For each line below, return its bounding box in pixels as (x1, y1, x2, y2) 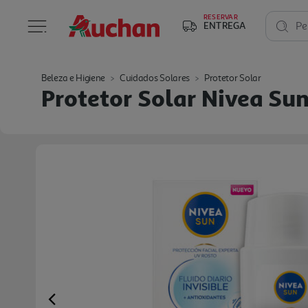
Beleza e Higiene (41, 72, 106, 84)
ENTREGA (203, 19, 246, 31)
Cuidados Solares (119, 72, 190, 84)
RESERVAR (203, 12, 238, 21)
